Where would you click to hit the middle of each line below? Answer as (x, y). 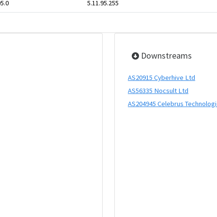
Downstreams (165, 55)
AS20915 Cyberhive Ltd (162, 77)
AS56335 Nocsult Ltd (158, 91)
